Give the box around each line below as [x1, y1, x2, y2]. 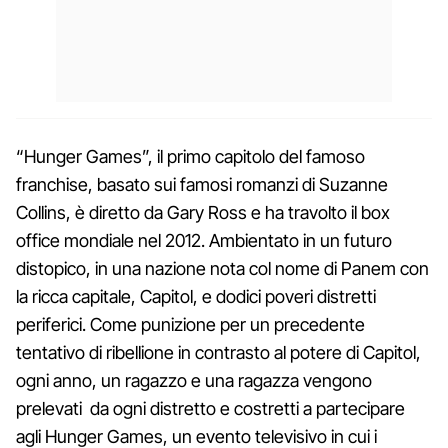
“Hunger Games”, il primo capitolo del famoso [16, 145, 365, 167]
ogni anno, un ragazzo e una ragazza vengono [16, 369, 372, 391]
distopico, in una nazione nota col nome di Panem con [16, 257, 429, 279]
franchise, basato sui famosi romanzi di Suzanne [16, 173, 388, 195]
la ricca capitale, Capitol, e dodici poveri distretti [16, 285, 376, 307]
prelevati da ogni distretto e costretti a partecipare [16, 397, 405, 419]
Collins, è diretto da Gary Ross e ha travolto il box [16, 201, 390, 223]
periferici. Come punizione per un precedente [16, 313, 365, 335]
